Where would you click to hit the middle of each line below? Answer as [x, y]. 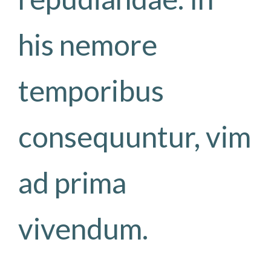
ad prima [72, 182]
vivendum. [83, 228]
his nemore [88, 44]
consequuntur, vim [135, 136]
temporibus [91, 90]
